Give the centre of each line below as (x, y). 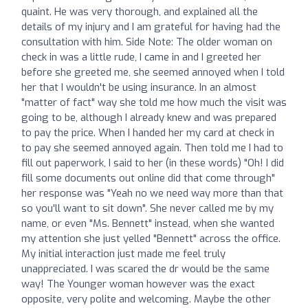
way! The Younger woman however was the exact (138, 284)
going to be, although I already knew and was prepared (149, 117)
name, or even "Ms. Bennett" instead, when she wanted (148, 223)
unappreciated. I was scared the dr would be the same (145, 268)
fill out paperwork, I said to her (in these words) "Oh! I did (153, 163)
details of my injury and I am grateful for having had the (151, 26)
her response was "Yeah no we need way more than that (152, 193)
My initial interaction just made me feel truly (123, 253)
